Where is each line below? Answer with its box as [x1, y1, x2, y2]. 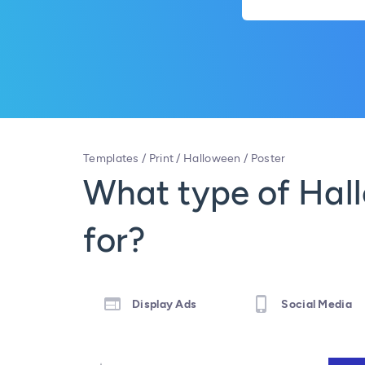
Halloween [183, 152, 241, 165]
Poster [250, 152, 286, 165]
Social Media [281, 297, 352, 311]
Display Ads [132, 297, 197, 311]
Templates [83, 152, 139, 165]
